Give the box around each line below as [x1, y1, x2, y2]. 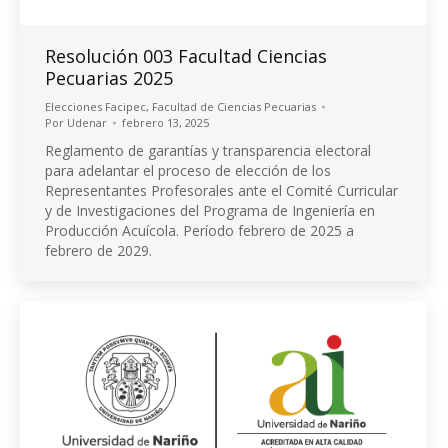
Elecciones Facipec [45, 98, 146, 114]
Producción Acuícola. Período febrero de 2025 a [45, 220, 354, 240]
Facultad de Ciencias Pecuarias [152, 98, 316, 114]
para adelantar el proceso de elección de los [45, 160, 331, 180]
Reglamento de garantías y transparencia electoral [45, 140, 371, 160]
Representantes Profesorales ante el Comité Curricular [45, 180, 398, 200]
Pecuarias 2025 [45, 65, 173, 90]
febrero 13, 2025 [122, 114, 209, 130]
